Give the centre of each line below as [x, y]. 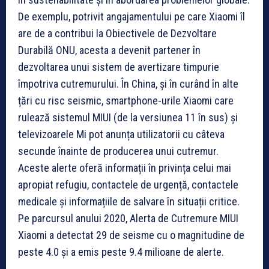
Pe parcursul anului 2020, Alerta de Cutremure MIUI [128, 218]
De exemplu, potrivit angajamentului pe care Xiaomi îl [131, 16]
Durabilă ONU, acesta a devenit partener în [109, 50]
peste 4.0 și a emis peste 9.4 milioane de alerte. [121, 252]
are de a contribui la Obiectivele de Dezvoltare [117, 33]
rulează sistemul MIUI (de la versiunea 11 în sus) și [128, 117]
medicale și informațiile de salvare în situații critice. [129, 201]
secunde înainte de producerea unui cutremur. [118, 151]
